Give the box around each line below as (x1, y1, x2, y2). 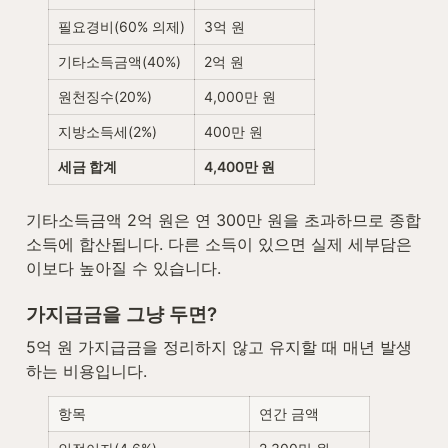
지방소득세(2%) (58, 123, 157, 141)
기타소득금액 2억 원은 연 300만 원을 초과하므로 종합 (26, 210, 421, 231)
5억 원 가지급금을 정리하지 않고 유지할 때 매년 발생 (26, 337, 412, 358)
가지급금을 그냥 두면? (26, 303, 217, 327)
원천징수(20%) (58, 88, 152, 106)
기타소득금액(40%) (58, 53, 181, 71)
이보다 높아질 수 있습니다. (26, 258, 221, 279)
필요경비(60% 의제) (58, 18, 185, 36)
